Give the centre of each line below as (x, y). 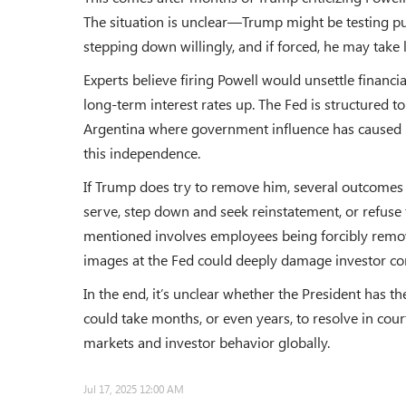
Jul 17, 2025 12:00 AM (134, 388)
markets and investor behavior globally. (207, 342)
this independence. (142, 152)
